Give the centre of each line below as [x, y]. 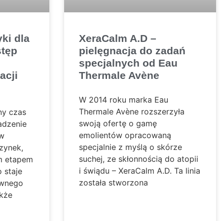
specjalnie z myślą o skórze [130, 147]
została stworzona [113, 183]
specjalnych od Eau [128, 63]
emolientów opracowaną [125, 135]
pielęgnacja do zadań [132, 51]
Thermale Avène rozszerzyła [131, 112]
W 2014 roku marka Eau [123, 100]
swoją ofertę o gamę [118, 124]
